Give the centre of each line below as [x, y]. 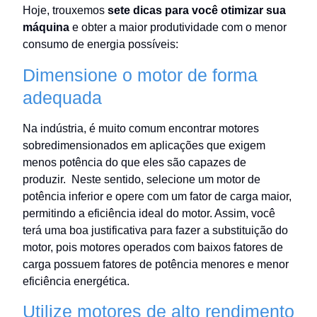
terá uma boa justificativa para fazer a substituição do [155, 230]
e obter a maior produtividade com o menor [178, 28]
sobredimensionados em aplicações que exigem [144, 145]
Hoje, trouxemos [65, 11]
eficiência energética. [76, 281]
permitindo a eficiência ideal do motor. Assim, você [149, 213]
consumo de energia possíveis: [100, 45]
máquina [46, 28]
